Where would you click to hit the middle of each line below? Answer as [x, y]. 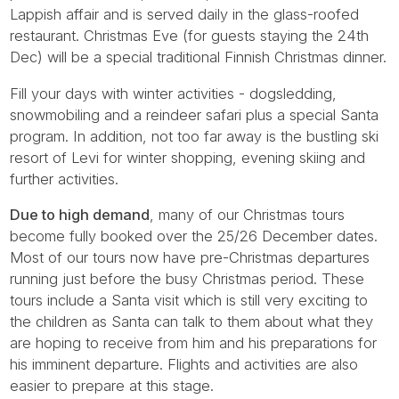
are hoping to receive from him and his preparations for [194, 343]
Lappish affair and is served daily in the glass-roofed [185, 15]
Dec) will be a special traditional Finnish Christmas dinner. [199, 57]
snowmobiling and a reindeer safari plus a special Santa [195, 114]
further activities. [65, 179]
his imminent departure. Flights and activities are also [184, 365]
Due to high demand [80, 215]
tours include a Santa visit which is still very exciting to [189, 301]
